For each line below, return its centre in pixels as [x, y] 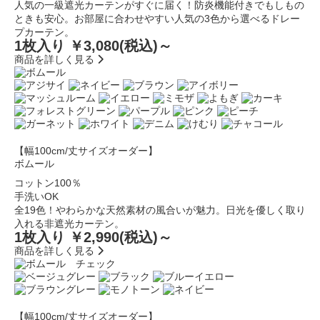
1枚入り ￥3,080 [67, 46]
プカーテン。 [44, 32]
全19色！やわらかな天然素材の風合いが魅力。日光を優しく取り [160, 210]
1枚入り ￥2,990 [67, 237]
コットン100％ [48, 183]
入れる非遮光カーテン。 [69, 224]
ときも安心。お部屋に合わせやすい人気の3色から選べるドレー [157, 19]
